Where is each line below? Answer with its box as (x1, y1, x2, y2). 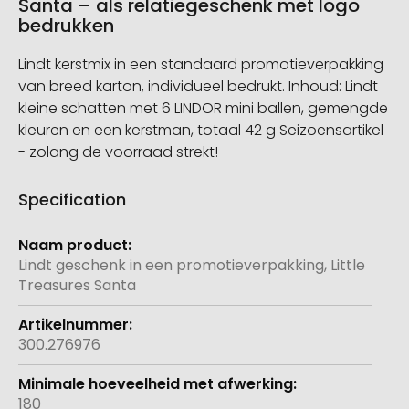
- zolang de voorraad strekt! (18, 142, 218, 163)
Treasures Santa (18, 275, 136, 297)
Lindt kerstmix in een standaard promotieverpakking (18, 54, 383, 76)
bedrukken (18, 13, 114, 39)
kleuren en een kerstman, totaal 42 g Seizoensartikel (18, 120, 383, 142)
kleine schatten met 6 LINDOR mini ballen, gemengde (18, 98, 388, 120)
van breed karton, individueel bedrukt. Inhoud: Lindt (18, 76, 378, 98)
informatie (17, 245, 92, 267)
